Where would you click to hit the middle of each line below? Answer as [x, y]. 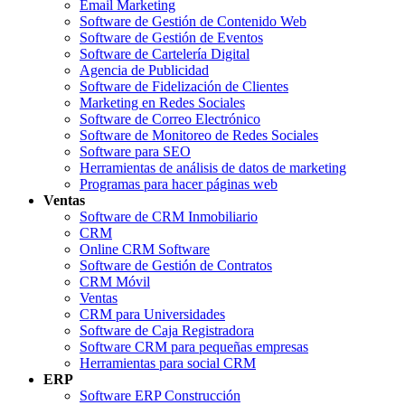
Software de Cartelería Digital [165, 53]
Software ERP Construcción [160, 395]
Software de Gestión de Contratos [176, 265]
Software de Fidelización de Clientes [184, 86]
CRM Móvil [115, 281]
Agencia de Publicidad [144, 70]
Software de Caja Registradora [167, 330]
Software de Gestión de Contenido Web [193, 21]
